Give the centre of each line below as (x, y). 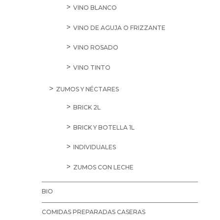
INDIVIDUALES (94, 147)
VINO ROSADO (96, 48)
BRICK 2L (87, 108)
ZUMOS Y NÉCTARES (87, 89)
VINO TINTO (92, 68)
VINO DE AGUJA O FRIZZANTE (119, 27)
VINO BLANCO (95, 8)
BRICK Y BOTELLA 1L (104, 127)
